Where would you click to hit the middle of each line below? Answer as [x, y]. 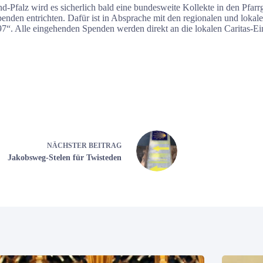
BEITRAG [105, 145]
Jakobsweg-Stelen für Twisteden [65, 157]
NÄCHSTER [68, 145]
